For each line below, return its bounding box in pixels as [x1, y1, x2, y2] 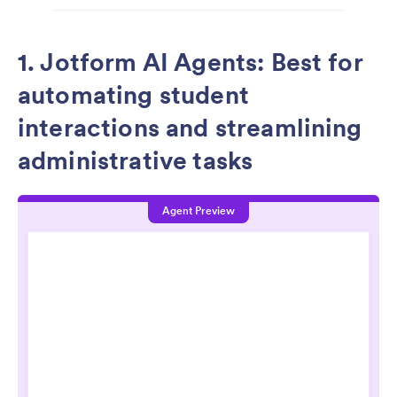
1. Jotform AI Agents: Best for [18, 46, 362, 79]
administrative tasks [18, 144, 253, 177]
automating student [18, 79, 249, 112]
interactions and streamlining [18, 112, 362, 144]
